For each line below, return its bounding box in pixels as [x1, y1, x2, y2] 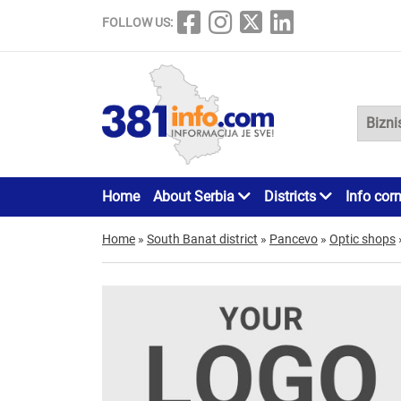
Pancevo [269, 231, 318, 246]
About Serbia [153, 187, 238, 205]
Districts [264, 187, 320, 205]
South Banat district [147, 231, 258, 246]
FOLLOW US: [102, 15, 173, 30]
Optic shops [329, 231, 396, 246]
